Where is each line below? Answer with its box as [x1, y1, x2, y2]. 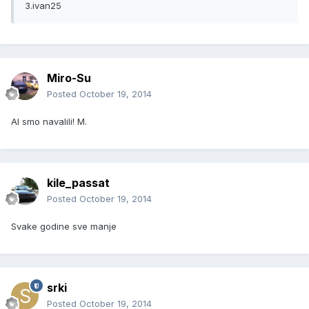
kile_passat [47, 176, 110, 190]
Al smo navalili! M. [11, 116, 87, 128]
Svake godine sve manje [11, 221, 117, 232]
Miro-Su [47, 71, 91, 86]
